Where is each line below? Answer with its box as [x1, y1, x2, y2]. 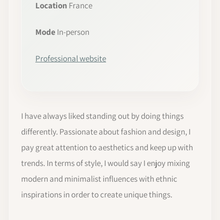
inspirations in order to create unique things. [21, 189, 172, 200]
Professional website [35, 53, 106, 64]
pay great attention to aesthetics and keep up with [21, 141, 193, 153]
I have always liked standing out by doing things [21, 110, 184, 121]
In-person [55, 26, 89, 37]
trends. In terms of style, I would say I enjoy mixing [21, 157, 190, 168]
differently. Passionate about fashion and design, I [21, 126, 191, 137]
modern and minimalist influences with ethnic [21, 173, 177, 184]
